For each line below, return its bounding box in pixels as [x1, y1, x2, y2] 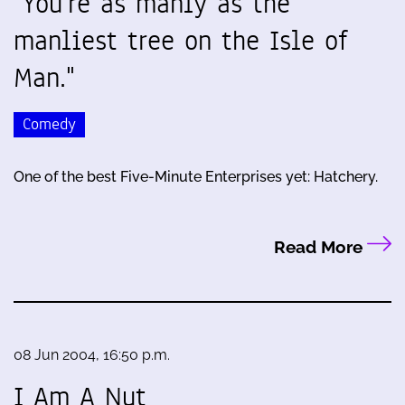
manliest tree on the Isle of [14, 21, 348, 60]
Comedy [23, 113, 76, 137]
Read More [273, 237, 367, 258]
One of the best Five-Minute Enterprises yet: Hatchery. [14, 168, 378, 186]
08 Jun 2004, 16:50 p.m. [14, 346, 170, 364]
